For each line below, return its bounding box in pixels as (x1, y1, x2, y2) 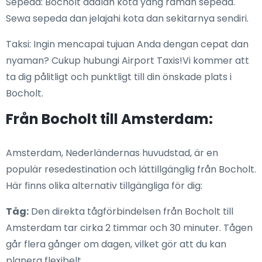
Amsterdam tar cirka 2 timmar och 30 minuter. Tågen (6, 221, 253, 235)
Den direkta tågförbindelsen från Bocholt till (29, 205, 233, 219)
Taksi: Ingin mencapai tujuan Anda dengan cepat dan (6, 37, 249, 51)
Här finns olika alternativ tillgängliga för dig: (6, 179, 202, 193)
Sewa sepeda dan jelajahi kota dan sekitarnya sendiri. (6, 12, 249, 26)
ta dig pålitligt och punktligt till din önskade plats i (6, 70, 232, 84)
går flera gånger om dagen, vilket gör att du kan (6, 237, 226, 251)
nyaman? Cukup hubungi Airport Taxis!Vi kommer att (6, 54, 249, 68)
